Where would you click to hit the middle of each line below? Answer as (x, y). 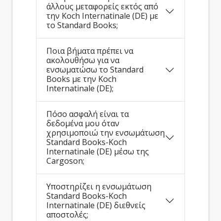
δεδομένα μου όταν (83, 124)
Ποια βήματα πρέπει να (90, 51)
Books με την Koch (81, 79)
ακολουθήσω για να (83, 60)
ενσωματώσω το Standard (95, 70)
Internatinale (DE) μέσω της (98, 152)
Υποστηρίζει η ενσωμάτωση (99, 187)
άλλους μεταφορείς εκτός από (102, 7)
